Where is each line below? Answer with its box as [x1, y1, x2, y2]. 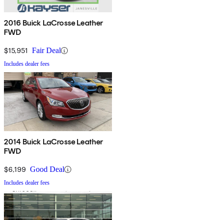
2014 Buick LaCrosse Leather [4, 137, 104, 147]
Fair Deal [32, 46, 61, 55]
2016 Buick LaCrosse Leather [4, 18, 104, 28]
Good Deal [30, 165, 64, 174]
